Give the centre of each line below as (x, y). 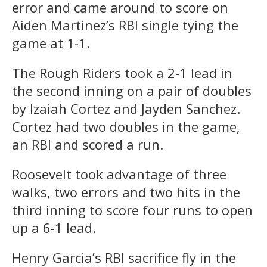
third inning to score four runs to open (132, 209)
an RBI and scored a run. (89, 144)
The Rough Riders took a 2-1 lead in (122, 72)
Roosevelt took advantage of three (119, 174)
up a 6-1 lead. (54, 227)
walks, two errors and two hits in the (126, 192)
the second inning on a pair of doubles (132, 90)
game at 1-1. (53, 43)
